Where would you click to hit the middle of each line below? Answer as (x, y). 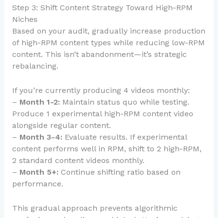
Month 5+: (39, 172)
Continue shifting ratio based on (119, 172)
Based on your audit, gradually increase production (109, 31)
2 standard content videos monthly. (78, 160)
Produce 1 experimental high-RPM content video (102, 113)
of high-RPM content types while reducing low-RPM (108, 43)
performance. (37, 183)
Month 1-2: (39, 102)
